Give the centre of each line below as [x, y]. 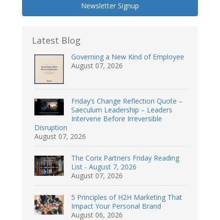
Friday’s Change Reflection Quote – [127, 101]
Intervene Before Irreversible [117, 119]
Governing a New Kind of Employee [128, 57]
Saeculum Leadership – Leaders [122, 110]
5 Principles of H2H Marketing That [127, 197]
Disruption [51, 128]
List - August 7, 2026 [104, 167]
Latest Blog [56, 41]
